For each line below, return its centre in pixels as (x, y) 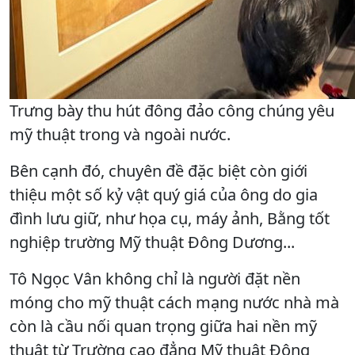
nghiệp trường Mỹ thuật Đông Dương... (152, 242)
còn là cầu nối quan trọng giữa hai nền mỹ (163, 326)
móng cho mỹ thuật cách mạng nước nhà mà (174, 302)
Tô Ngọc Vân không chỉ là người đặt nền (155, 278)
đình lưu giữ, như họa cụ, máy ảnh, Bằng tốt (170, 218)
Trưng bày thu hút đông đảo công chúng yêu (172, 110)
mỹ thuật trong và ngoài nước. (120, 134)
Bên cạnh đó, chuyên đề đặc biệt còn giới (158, 170)
